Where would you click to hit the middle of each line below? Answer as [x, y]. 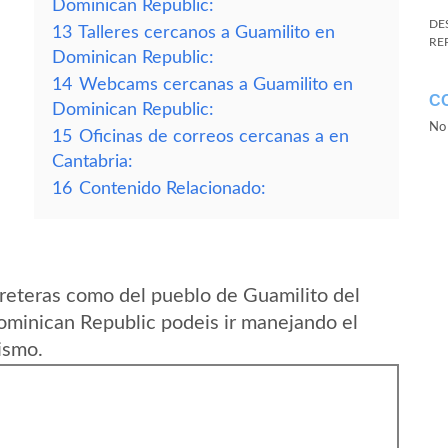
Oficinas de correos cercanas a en [214, 136]
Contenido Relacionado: [172, 188]
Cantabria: [92, 161]
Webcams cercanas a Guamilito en [216, 84]
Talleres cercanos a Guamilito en [206, 32]
